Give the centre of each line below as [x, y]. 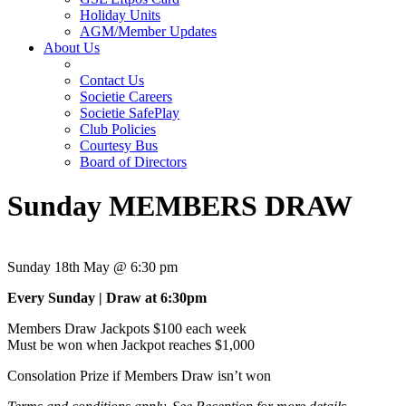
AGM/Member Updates [148, 31]
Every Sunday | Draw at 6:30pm [107, 297]
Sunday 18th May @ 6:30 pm [92, 266]
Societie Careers [126, 97]
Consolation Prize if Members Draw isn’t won [139, 375]
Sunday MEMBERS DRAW [180, 206]
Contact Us [112, 80]
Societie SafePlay [130, 113]
